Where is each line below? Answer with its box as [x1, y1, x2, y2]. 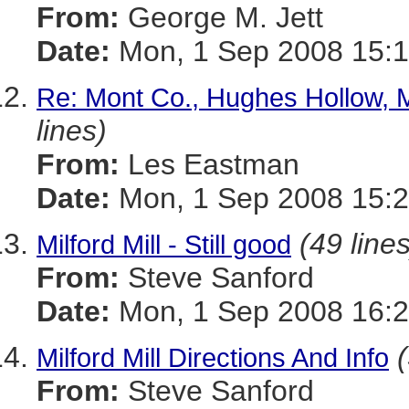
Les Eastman [120, 148, 299, 181]
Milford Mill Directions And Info [37, 342, 389, 372]
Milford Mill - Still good [37, 229, 291, 259]
